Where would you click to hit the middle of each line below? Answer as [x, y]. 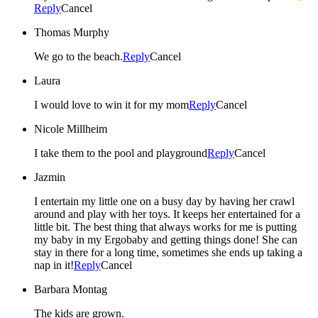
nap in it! [54, 265]
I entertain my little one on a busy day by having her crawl [164, 202]
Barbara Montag [71, 290]
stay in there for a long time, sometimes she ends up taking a [168, 253]
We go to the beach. [78, 57]
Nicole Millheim [71, 129]
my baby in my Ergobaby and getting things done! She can [166, 240]
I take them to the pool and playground [121, 153]
